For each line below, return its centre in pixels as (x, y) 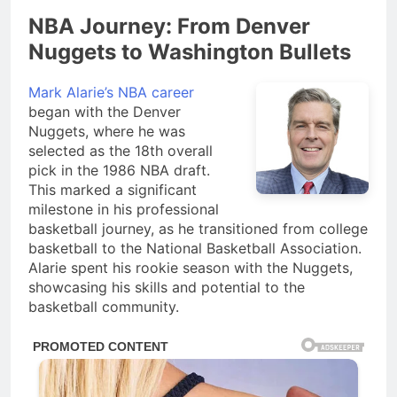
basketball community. (104, 306)
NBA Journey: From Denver (169, 26)
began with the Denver (105, 111)
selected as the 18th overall (121, 150)
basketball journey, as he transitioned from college (198, 228)
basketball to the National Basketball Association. (195, 248)
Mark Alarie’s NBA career (111, 92)
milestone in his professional (124, 209)
